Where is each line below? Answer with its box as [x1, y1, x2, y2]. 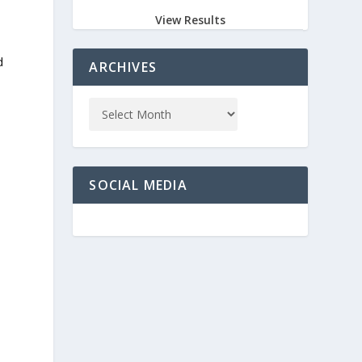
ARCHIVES [89, 58, 157, 77]
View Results [155, 12, 226, 28]
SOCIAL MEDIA [89, 176, 187, 195]
